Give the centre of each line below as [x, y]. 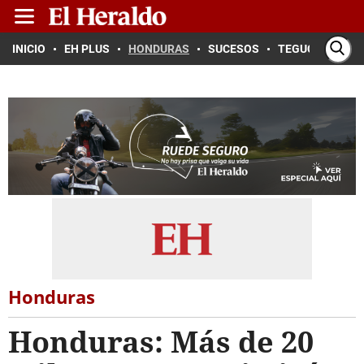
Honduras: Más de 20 [161, 342]
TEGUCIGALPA [316, 49]
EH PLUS [87, 49]
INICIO [29, 49]
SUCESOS [234, 49]
